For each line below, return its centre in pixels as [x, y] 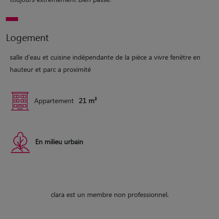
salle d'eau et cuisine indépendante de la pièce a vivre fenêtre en [105, 57]
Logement [27, 37]
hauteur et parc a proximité [50, 69]
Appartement [54, 100]
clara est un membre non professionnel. [109, 194]
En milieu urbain [59, 141]
